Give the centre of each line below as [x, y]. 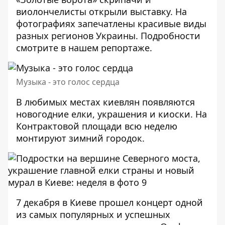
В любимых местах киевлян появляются [105, 102]
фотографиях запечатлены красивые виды [111, 24]
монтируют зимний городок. [80, 138]
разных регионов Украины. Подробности [108, 36]
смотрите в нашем [59, 48]
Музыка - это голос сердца [68, 82]
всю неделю [151, 126]
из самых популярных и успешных [93, 214]
